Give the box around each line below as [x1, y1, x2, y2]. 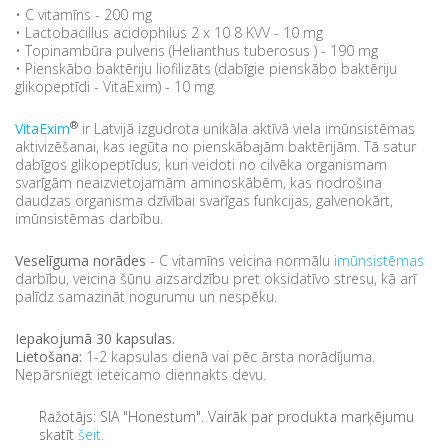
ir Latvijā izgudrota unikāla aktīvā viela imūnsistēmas [78, 119, 415, 139]
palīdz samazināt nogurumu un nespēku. [15, 287, 277, 307]
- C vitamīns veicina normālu [146, 251, 334, 271]
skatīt [39, 425, 78, 445]
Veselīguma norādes [15, 251, 146, 271]
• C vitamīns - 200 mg [15, 5, 160, 25]
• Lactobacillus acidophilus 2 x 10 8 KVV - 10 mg [15, 23, 327, 43]
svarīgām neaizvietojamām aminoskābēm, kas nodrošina [15, 173, 382, 193]
